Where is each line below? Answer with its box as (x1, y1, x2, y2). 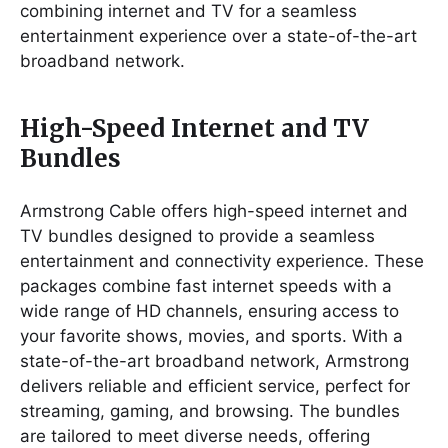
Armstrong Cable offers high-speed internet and (20, 200, 408, 221)
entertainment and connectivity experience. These (20, 250, 424, 271)
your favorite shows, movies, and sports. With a (20, 325, 403, 346)
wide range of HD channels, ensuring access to (20, 300, 399, 321)
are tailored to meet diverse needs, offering (20, 425, 370, 446)
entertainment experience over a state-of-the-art (20, 25, 417, 46)
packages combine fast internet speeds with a (20, 275, 392, 296)
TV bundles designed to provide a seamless (20, 225, 375, 246)
